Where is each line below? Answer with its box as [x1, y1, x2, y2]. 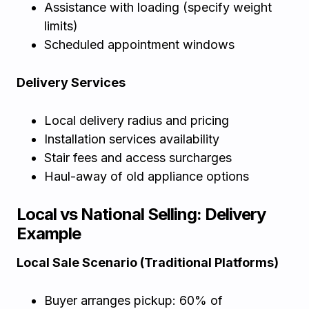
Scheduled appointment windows [44, 37, 235, 52]
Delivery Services [17, 75, 126, 90]
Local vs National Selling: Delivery [17, 204, 266, 224]
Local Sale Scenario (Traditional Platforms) [17, 255, 279, 270]
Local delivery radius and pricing [44, 113, 229, 128]
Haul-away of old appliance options [44, 169, 249, 183]
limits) [44, 19, 78, 33]
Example [17, 223, 81, 243]
